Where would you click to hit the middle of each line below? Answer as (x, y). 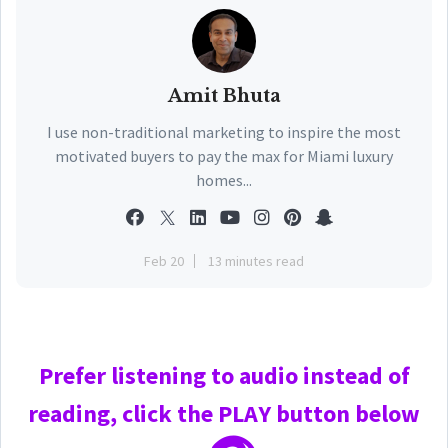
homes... (224, 180)
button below (345, 413)
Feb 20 (164, 261)
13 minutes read (256, 261)
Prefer (74, 375)
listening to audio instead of (260, 375)
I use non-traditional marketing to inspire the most (224, 132)
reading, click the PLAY (149, 413)
